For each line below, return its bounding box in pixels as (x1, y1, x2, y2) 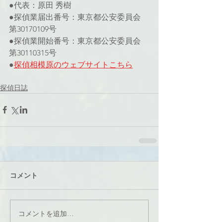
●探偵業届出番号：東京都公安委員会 (9, 12, 143, 22)
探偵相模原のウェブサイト (14, 59, 109, 69)
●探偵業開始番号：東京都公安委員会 (9, 36, 143, 46)
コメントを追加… (18, 209, 74, 219)
